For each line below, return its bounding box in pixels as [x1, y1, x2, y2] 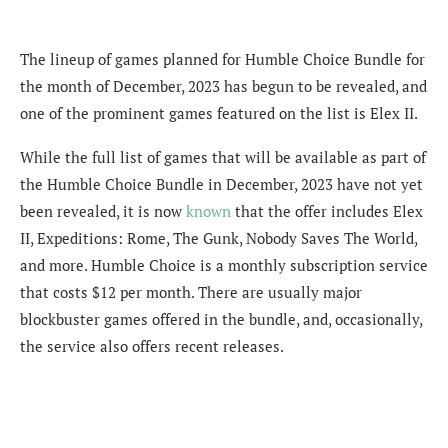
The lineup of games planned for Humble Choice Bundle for [20, 49, 425, 70]
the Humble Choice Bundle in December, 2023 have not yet [20, 174, 423, 195]
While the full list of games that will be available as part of [20, 147, 426, 168]
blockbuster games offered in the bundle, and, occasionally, [20, 309, 422, 330]
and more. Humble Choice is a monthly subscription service [20, 255, 428, 276]
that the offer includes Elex [231, 201, 423, 222]
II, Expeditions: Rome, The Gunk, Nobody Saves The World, [20, 228, 417, 249]
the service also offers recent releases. [20, 336, 284, 357]
